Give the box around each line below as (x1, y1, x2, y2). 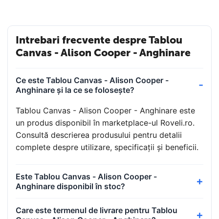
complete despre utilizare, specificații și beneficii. (16, 142, 198, 152)
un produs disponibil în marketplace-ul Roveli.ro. (16, 117, 195, 128)
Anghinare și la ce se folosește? (16, 85, 134, 95)
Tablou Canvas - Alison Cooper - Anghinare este (16, 105, 195, 115)
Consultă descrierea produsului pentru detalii (16, 130, 182, 140)
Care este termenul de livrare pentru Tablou (16, 205, 177, 215)
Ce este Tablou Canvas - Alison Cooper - (16, 75, 169, 85)
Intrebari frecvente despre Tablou (16, 33, 182, 46)
